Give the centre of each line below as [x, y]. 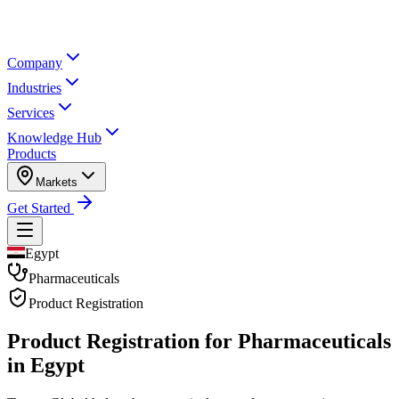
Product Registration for [122, 341]
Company [35, 63]
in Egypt [46, 365]
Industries [34, 88]
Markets [57, 182]
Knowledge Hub [54, 138]
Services [31, 113]
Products [32, 154]
